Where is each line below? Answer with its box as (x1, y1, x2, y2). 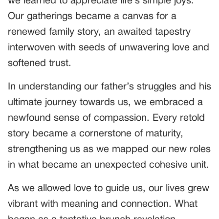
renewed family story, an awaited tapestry (8, 27, 191, 37)
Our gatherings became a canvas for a (8, 12, 176, 21)
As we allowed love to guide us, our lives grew (8, 184, 209, 193)
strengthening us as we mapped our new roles (8, 145, 211, 154)
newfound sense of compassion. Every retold (8, 113, 205, 123)
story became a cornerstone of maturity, (8, 129, 183, 138)
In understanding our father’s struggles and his (8, 82, 211, 91)
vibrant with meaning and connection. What (8, 199, 197, 209)
